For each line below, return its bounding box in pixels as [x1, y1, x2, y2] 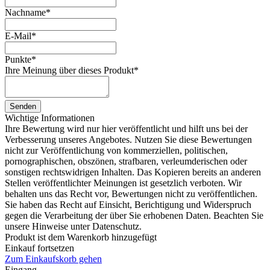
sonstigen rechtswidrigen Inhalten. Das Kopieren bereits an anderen [5, 166, 261, 177]
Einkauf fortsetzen [5, 242, 74, 253]
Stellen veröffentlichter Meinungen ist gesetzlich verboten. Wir [5, 177, 242, 188]
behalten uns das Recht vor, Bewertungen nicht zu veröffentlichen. [5, 188, 257, 199]
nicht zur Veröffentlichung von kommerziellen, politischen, [5, 145, 228, 155]
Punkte [5, 54, 31, 64]
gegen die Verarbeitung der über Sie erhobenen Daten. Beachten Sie [5, 210, 263, 221]
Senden [10, 101, 36, 111]
